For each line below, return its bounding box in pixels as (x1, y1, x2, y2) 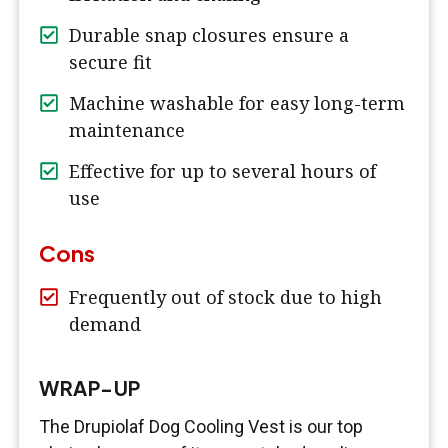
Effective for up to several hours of (69, 159, 376, 184)
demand (69, 312, 141, 337)
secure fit (69, 50, 152, 75)
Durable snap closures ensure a (69, 23, 349, 48)
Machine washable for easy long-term (69, 91, 405, 116)
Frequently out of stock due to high (69, 285, 382, 310)
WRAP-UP (39, 375, 141, 401)
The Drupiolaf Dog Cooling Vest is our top (39, 416, 363, 438)
